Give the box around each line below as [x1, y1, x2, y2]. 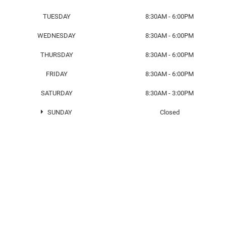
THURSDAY [40, 51, 73, 59]
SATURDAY [40, 89, 73, 97]
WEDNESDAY [37, 32, 76, 40]
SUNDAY [46, 108, 73, 117]
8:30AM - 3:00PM [145, 89, 194, 97]
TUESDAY [42, 13, 71, 21]
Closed [159, 108, 180, 117]
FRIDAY [45, 70, 68, 78]
